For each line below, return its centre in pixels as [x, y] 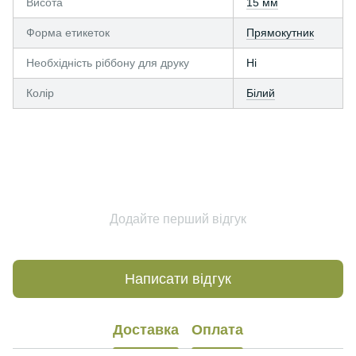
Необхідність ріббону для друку [108, 63]
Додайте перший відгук [178, 219]
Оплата [217, 329]
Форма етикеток [68, 33]
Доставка [146, 329]
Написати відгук [178, 279]
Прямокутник [280, 33]
